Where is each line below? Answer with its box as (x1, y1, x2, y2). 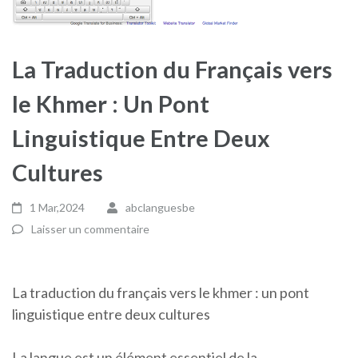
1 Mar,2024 (30, 201, 86, 214)
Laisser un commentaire (31, 222, 149, 236)
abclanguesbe (125, 201, 195, 214)
